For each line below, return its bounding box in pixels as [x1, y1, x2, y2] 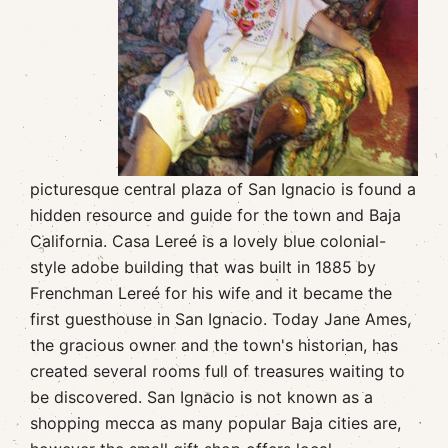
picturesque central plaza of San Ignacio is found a [30, 179, 416, 199]
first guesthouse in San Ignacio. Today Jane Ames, [30, 309, 411, 329]
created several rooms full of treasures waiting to [30, 361, 405, 381]
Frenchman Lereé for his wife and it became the [30, 283, 392, 303]
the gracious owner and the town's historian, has [30, 335, 398, 355]
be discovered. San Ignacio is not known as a [30, 387, 373, 407]
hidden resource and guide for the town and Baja [30, 205, 401, 225]
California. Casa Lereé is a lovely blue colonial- [30, 231, 386, 251]
